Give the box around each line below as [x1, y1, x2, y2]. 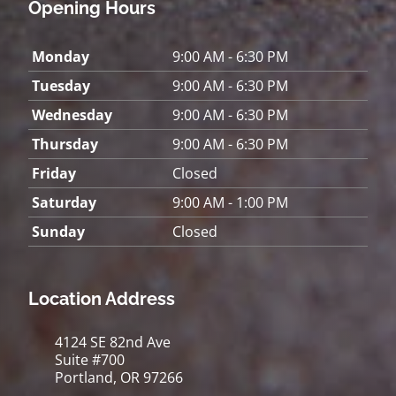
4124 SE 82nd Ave [55, 331, 171, 352]
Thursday [32, 133, 98, 154]
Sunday [32, 221, 85, 241]
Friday [32, 163, 76, 183]
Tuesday [32, 75, 90, 95]
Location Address [28, 287, 175, 309]
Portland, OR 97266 [55, 367, 183, 387]
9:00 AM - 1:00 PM [172, 192, 288, 212]
